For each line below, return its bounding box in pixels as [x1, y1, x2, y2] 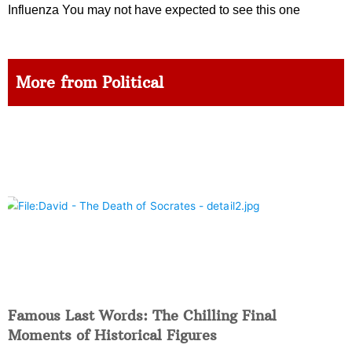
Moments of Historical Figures [8, 326, 217, 345]
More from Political [16, 72, 163, 93]
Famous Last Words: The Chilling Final [8, 306, 277, 325]
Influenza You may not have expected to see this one [8, 3, 300, 17]
